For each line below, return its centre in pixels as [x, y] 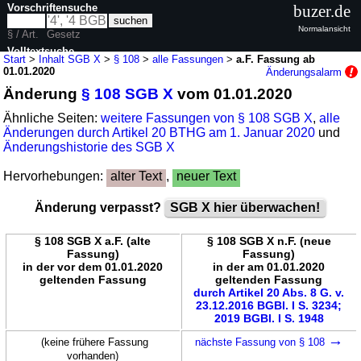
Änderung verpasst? [100, 207]
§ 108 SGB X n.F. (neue [269, 241]
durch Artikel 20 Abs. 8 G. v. [269, 292]
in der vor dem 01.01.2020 [93, 266]
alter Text [137, 176]
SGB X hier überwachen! [245, 207]
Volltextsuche [41, 51]
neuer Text [207, 176]
